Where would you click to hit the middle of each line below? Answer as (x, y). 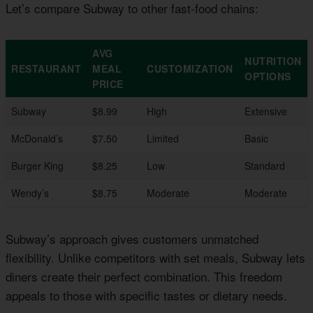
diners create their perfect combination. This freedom (144, 277)
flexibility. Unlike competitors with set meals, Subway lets (155, 258)
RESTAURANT (46, 69)
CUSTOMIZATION (190, 69)
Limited (163, 139)
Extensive (266, 111)
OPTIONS (268, 77)
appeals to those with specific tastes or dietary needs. (146, 296)
